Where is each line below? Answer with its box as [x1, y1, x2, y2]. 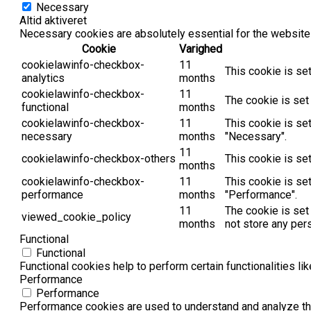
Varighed [179, 42, 222, 56]
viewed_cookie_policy [22, 210, 131, 224]
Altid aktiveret [19, 14, 87, 28]
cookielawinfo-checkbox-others [22, 152, 176, 166]
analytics [22, 72, 65, 85]
